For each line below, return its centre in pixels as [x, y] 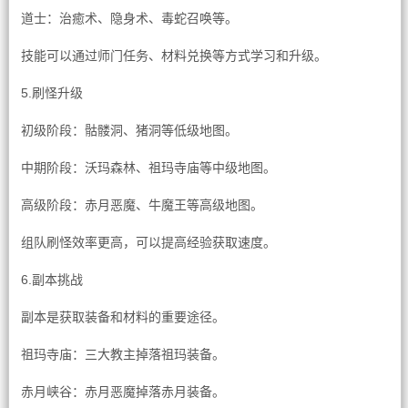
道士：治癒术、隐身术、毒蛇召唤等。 [129, 18]
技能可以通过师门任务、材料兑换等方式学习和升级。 [173, 56]
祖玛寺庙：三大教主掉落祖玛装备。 [122, 354]
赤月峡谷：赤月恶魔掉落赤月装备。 [122, 392]
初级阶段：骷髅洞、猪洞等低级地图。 [129, 130]
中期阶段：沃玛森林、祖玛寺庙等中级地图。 [148, 168]
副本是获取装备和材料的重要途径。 [122, 317]
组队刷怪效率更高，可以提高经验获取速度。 [148, 242]
